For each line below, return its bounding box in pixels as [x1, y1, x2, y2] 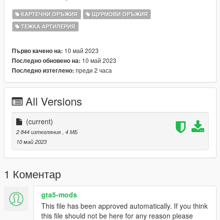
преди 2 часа [74, 66, 112, 75]
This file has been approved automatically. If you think [41, 201, 208, 211]
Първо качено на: [12, 47, 63, 55]
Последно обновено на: [12, 56, 81, 65]
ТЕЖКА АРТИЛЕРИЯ [20, 23, 76, 30]
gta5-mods [41, 190, 77, 200]
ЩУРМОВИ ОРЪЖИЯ [90, 10, 148, 18]
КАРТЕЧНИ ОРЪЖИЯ [20, 10, 78, 18]
